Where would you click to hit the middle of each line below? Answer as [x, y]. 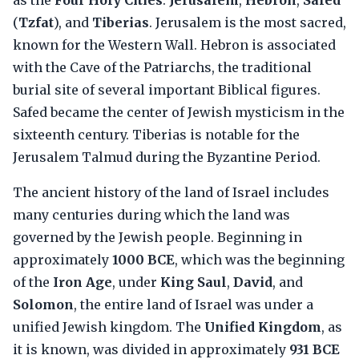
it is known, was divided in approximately [151, 349]
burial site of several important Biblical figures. [167, 90]
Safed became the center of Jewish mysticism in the [179, 112]
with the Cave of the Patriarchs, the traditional [162, 67]
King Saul [194, 282]
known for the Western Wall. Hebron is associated [174, 45]
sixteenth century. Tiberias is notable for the [156, 135]
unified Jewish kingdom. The [109, 327]
